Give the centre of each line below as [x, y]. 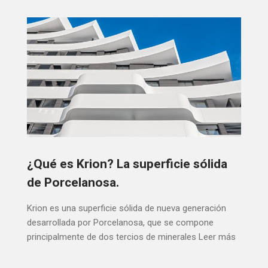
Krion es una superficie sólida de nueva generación [127, 208]
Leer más [217, 237]
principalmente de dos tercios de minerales [112, 237]
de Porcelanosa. [73, 183]
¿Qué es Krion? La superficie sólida [127, 165]
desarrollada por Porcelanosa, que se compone [120, 223]
